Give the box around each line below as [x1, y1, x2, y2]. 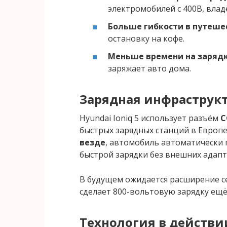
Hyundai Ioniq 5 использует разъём [80, 112, 220, 124]
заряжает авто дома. [108, 62, 191, 74]
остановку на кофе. [108, 32, 184, 44]
